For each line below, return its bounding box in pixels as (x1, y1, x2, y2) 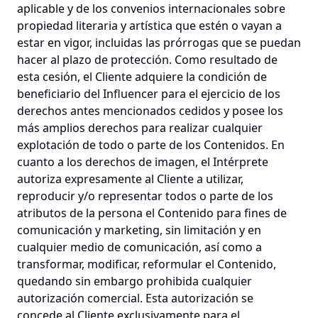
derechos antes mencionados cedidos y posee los (17, 103, 283, 119)
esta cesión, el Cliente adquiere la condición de (17, 69, 267, 84)
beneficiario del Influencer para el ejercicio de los (17, 86, 280, 102)
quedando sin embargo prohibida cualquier (17, 273, 252, 289)
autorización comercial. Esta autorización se (17, 290, 253, 306)
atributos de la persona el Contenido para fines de (17, 205, 287, 221)
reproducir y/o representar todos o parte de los (17, 188, 273, 204)
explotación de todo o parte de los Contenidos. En (17, 137, 285, 153)
